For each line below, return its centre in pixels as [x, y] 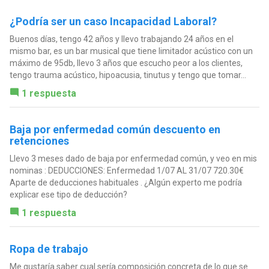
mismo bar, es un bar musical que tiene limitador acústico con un [131, 51]
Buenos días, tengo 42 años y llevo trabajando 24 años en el [121, 39]
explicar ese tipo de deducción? [68, 195]
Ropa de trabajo [49, 249]
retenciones [39, 141]
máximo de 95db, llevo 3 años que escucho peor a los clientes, [126, 63]
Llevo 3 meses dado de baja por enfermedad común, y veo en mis [133, 159]
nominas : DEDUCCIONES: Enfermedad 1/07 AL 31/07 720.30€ [126, 171]
